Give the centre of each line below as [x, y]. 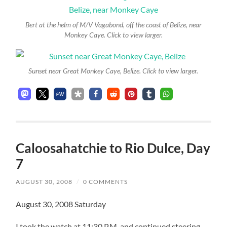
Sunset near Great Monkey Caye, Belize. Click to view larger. [113, 71]
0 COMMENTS [106, 182]
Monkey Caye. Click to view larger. [113, 35]
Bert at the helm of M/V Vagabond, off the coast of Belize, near [113, 25]
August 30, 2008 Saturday [61, 204]
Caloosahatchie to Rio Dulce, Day [113, 148]
